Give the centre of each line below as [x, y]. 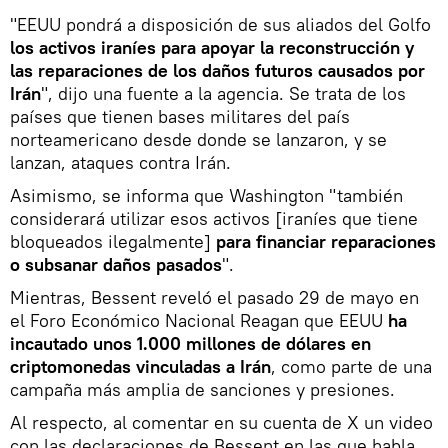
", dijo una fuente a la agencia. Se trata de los [223, 93]
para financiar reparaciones [326, 241]
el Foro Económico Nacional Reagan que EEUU [199, 320]
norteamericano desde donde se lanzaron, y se [198, 139]
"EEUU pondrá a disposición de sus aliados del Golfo [220, 24]
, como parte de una [351, 366]
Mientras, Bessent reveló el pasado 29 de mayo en [214, 297]
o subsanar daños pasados [116, 264]
